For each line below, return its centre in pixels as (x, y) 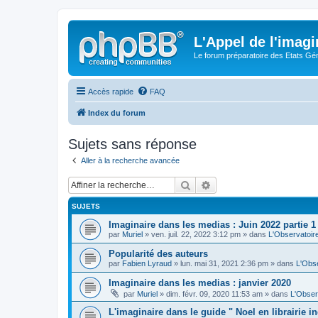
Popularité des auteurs (158, 254)
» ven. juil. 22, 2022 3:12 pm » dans (205, 234)
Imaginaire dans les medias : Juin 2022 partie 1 (212, 225)
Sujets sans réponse (132, 144)
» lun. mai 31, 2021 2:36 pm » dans (234, 263)
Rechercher (215, 185)
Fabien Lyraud (147, 263)
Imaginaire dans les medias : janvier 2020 (200, 283)
